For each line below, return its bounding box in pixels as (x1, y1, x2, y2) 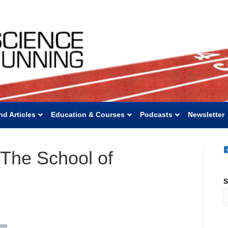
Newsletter (188, 110, 224, 119)
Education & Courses (51, 110, 125, 119)
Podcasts (140, 110, 173, 119)
